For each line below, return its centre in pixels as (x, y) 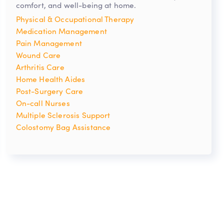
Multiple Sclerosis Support (63, 115)
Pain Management (49, 43)
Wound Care (38, 55)
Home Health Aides (50, 79)
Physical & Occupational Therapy (75, 19)
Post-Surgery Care (49, 91)
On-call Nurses (43, 103)
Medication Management (61, 31)
